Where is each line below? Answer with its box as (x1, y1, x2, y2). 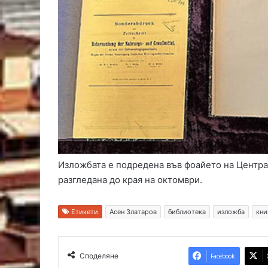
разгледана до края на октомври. (58, 174, 202, 186)
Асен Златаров (109, 208, 157, 217)
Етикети (69, 208, 98, 217)
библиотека (168, 208, 206, 217)
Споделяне (80, 251, 118, 261)
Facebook (210, 252, 235, 261)
